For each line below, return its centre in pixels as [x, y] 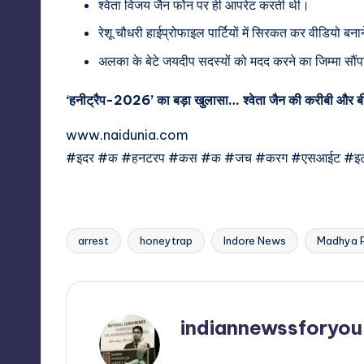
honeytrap [166, 240]
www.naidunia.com [127, 134]
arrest [93, 240]
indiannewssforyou [271, 327]
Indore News [255, 240]
